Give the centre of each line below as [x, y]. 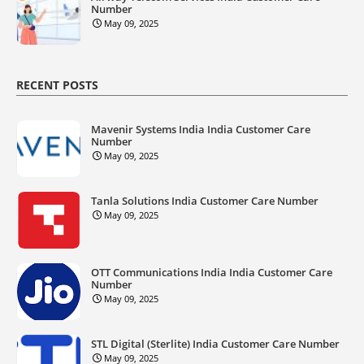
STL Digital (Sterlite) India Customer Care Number [215, 343]
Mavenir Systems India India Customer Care [201, 129]
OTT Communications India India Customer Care [212, 272]
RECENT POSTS [57, 84]
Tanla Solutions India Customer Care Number [205, 200]
